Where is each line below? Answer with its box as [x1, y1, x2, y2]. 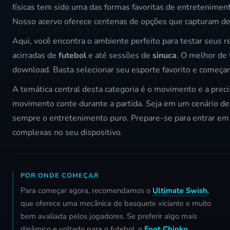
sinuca [152, 50, 177, 62]
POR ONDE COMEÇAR [21, 171, 99, 181]
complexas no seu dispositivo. [12, 127, 123, 139]
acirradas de [12, 50, 59, 62]
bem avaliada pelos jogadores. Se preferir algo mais [21, 211, 197, 222]
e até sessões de [86, 50, 152, 62]
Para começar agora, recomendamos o [21, 185, 152, 196]
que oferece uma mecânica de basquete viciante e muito [21, 198, 211, 209]
